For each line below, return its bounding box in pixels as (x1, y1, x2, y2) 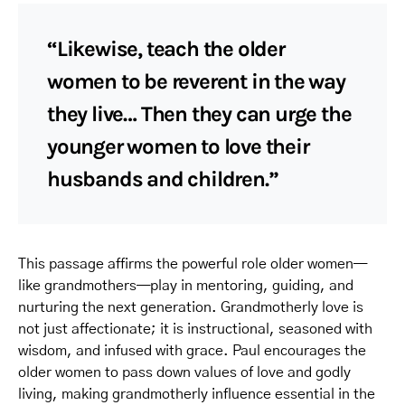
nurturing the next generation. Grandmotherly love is (18, 299, 363, 315)
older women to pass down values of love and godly (18, 364, 351, 380)
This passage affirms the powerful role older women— (18, 256, 367, 271)
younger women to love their (47, 133, 309, 159)
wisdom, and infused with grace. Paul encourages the (18, 343, 366, 358)
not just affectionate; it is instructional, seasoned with (18, 321, 372, 336)
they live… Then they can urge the (47, 100, 352, 127)
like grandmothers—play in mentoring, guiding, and (18, 278, 353, 293)
